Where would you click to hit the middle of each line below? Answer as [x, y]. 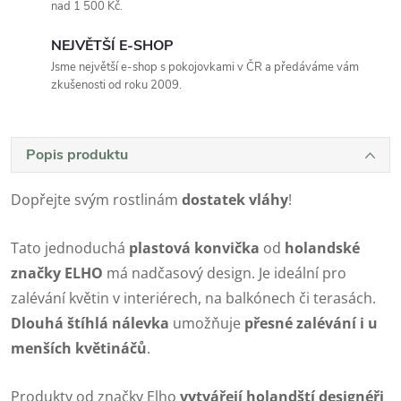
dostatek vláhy [235, 199]
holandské [322, 247]
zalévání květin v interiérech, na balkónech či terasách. [193, 298]
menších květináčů [79, 348]
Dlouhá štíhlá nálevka [90, 323]
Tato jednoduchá [70, 247]
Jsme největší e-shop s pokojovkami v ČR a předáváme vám [205, 67]
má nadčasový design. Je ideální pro [225, 273]
